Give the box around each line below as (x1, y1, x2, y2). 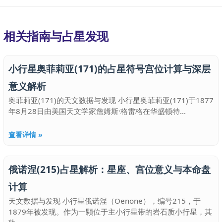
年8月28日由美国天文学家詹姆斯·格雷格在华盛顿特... (8, 106, 186, 116)
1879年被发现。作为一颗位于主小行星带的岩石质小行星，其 (8, 207, 212, 217)
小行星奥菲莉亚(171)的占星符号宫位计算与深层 (8, 62, 211, 75)
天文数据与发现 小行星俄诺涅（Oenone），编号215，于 (8, 196, 201, 206)
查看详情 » (8, 130, 43, 139)
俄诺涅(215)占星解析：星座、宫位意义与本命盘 (8, 163, 211, 176)
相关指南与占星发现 (3, 28, 109, 44)
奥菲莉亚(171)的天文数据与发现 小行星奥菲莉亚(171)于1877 (8, 95, 214, 105)
